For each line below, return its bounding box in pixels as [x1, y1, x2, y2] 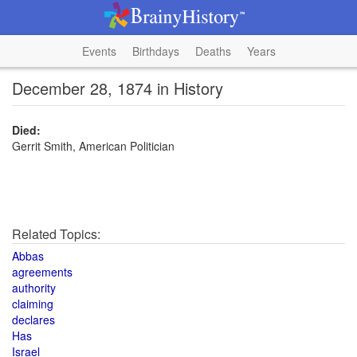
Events [81, 43, 116, 59]
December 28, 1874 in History [12, 76, 223, 100]
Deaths [194, 43, 231, 59]
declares [12, 312, 55, 328]
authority [12, 280, 56, 296]
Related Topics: [12, 225, 100, 243]
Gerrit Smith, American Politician [12, 138, 175, 154]
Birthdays [131, 43, 179, 59]
